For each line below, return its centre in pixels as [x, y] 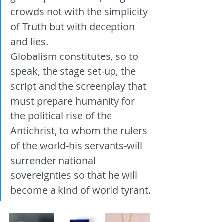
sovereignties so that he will [75, 175]
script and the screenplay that [80, 86]
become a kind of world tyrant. [81, 190]
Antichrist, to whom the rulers [80, 131]
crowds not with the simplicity [80, 12]
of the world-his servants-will [78, 146]
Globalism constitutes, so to [76, 56]
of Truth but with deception [74, 27]
